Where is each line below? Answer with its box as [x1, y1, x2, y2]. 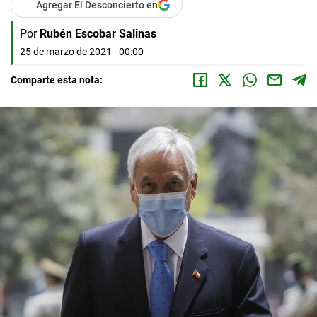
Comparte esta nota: [11, 74, 103, 86]
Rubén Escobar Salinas [40, 27, 156, 40]
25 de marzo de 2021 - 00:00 [20, 46, 144, 57]
